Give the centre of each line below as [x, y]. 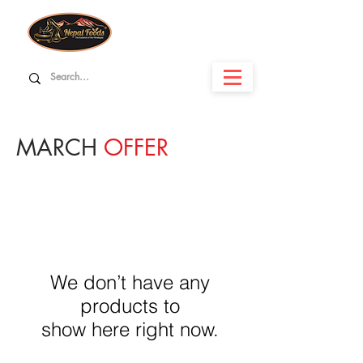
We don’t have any [130, 282]
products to [130, 305]
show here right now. [130, 329]
